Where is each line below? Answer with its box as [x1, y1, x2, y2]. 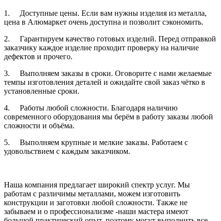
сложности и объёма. [4, 121, 74, 130]
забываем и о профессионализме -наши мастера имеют [4, 207, 188, 216]
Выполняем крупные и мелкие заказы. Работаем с [20, 138, 188, 147]
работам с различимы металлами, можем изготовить [4, 189, 180, 198]
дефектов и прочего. [4, 52, 73, 61]
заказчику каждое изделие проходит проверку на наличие [4, 43, 199, 52]
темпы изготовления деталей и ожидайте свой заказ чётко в [4, 77, 205, 86]
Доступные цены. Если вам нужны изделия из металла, [20, 8, 207, 17]
